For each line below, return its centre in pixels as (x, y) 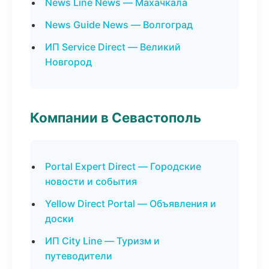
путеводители (79, 256)
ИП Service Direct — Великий (113, 47)
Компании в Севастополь (116, 117)
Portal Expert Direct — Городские (123, 166)
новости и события (91, 181)
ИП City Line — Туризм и (102, 241)
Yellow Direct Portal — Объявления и (131, 204)
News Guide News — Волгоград (119, 25)
